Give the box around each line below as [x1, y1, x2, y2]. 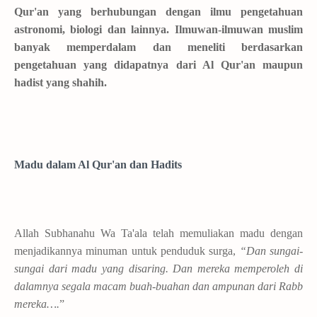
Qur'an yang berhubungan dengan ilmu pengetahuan [14, 6, 303, 18]
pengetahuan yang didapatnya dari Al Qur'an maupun [14, 59, 303, 71]
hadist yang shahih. [14, 76, 107, 88]
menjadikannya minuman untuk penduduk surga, [14, 244, 236, 257]
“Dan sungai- [236, 244, 304, 257]
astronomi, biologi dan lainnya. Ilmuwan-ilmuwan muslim [14, 23, 303, 35]
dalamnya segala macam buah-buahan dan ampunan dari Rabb [14, 279, 303, 292]
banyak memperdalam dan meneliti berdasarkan [14, 41, 303, 53]
